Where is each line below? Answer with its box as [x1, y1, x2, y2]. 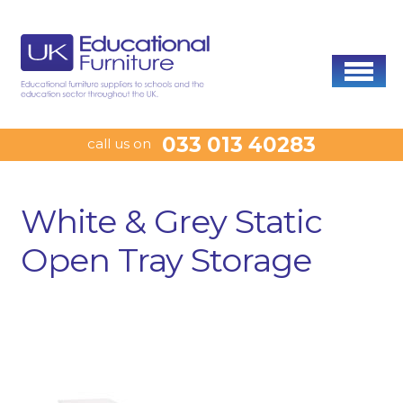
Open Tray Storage [20, 239, 311, 280]
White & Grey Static [20, 201, 322, 241]
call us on [87, 135, 152, 152]
